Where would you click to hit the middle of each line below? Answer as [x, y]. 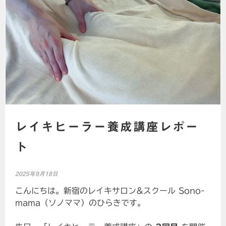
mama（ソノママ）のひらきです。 [80, 203]
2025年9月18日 [37, 174]
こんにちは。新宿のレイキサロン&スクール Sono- [110, 191]
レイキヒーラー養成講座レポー [107, 127]
